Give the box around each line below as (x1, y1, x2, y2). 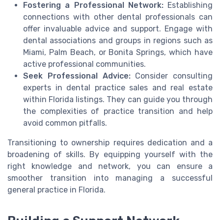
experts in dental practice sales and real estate (23, 82, 213, 92)
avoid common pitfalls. (23, 118, 107, 128)
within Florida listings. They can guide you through (23, 94, 213, 104)
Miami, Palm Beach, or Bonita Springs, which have (23, 47, 213, 57)
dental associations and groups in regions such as (23, 35, 213, 45)
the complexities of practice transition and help (23, 106, 213, 116)
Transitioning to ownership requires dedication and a (7, 137, 213, 147)
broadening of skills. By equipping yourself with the (7, 149, 213, 159)
